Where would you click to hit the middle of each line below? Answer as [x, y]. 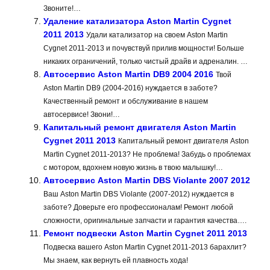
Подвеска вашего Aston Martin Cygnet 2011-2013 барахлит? [145, 247]
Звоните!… [62, 9]
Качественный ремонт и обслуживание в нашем [126, 102]
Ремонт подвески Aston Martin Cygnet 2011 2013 [145, 234]
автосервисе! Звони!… [82, 115]
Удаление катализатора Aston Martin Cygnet [137, 21]
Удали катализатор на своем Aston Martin [157, 35]
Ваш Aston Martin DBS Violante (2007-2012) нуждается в [139, 194]
